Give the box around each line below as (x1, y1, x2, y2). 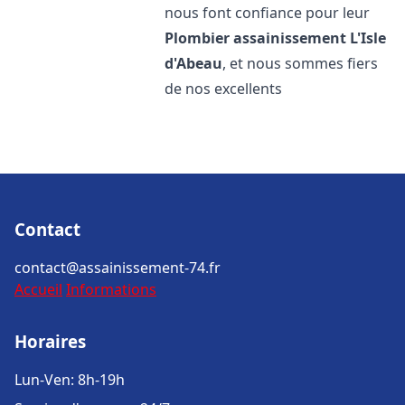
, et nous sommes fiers (222, 53, 379, 73)
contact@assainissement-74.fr (14, 258, 221, 278)
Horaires (14, 330, 86, 353)
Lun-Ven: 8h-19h (14, 370, 125, 390)
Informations (66, 279, 156, 299)
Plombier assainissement (165, 28, 347, 48)
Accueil (14, 279, 62, 299)
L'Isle (350, 28, 387, 48)
